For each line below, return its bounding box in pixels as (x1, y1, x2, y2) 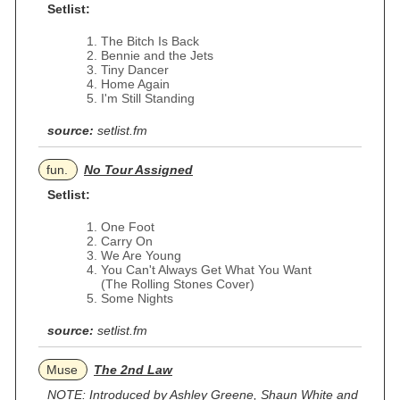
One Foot (101, 220, 154, 234)
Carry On (101, 234, 153, 248)
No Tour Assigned (84, 162, 193, 177)
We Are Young (101, 248, 181, 262)
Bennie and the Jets (101, 48, 213, 62)
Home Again (101, 77, 170, 91)
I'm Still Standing (101, 91, 195, 105)
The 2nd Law (94, 362, 172, 377)
